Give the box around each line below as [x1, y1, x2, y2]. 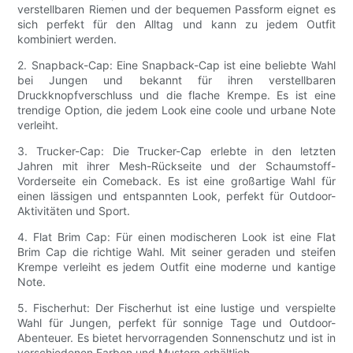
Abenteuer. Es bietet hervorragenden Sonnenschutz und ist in [17, 331, 336, 345]
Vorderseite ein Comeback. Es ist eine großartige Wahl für [17, 174, 336, 188]
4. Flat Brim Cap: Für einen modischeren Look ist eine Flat [17, 230, 336, 244]
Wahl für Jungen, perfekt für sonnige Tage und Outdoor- [17, 316, 336, 330]
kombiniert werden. [17, 32, 117, 46]
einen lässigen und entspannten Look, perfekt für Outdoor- [17, 189, 336, 203]
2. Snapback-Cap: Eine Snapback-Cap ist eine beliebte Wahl [17, 58, 336, 72]
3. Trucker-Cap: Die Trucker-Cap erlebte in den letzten [17, 144, 336, 158]
